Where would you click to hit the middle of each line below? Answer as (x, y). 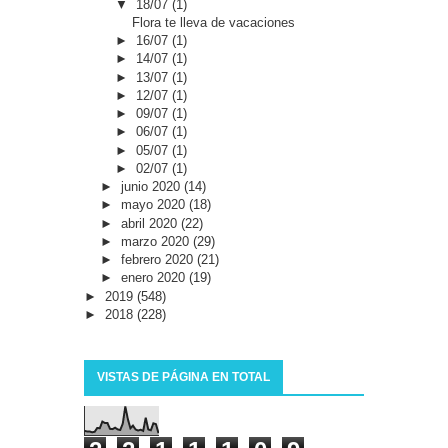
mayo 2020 (154, 205)
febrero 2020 (158, 260)
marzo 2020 (156, 241)
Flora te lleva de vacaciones (214, 22)
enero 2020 (154, 278)
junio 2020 (152, 187)
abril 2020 (150, 223)
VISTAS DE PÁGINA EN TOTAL (183, 377)
